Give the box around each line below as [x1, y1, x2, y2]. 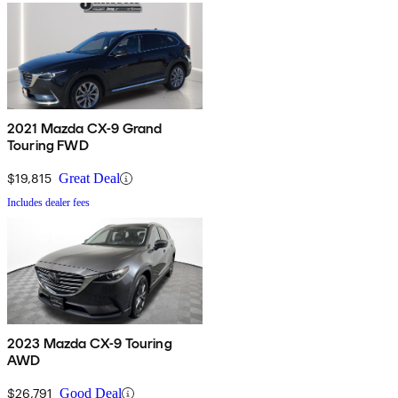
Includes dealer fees [7, 196, 90, 210]
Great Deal [59, 171, 120, 187]
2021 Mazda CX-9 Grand [7, 120, 163, 138]
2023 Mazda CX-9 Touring [7, 335, 172, 353]
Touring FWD [7, 137, 89, 155]
